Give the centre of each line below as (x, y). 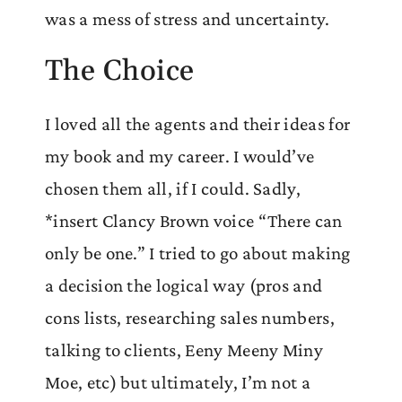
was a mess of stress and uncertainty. (188, 19)
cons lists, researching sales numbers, (190, 318)
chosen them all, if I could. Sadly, (173, 189)
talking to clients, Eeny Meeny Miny (184, 350)
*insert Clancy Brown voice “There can (194, 221)
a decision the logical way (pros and (184, 286)
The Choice (120, 72)
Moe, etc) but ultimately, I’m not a (178, 383)
